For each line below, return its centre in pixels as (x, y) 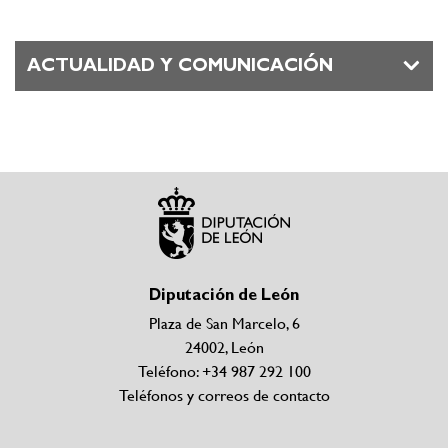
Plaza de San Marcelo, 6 (224, 323)
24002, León (224, 347)
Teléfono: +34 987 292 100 (224, 371)
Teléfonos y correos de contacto (224, 395)
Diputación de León (224, 295)
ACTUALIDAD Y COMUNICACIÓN (180, 66)
